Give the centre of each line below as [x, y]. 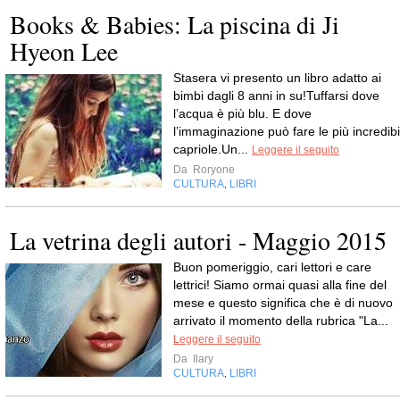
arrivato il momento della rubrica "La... [281, 320]
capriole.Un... [212, 149]
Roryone [212, 169]
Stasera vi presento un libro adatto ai [277, 77]
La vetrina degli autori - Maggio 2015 [198, 240]
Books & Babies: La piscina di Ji [175, 24]
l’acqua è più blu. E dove [242, 113]
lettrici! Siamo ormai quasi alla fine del [280, 284]
